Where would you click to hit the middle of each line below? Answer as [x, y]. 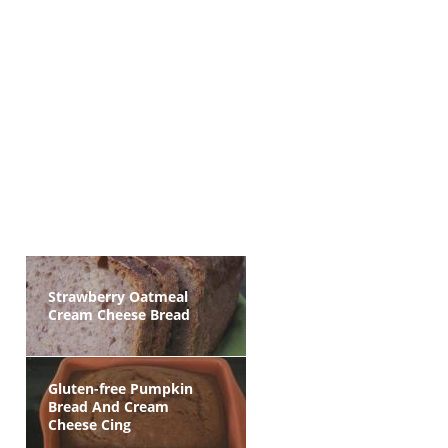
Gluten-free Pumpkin [120, 388]
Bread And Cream [108, 406]
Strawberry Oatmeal [118, 296]
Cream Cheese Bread [119, 314]
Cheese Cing [89, 424]
